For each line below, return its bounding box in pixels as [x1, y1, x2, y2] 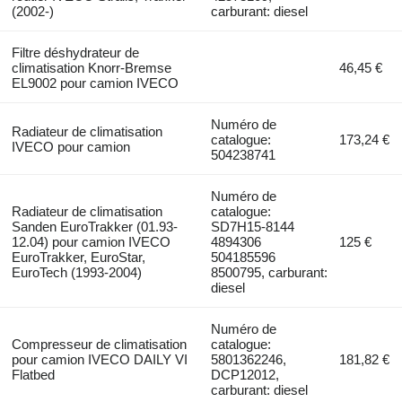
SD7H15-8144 [211, 218, 295, 234]
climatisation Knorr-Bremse [11, 59, 171, 75]
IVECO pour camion [11, 138, 130, 154]
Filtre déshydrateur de [11, 44, 139, 60]
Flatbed [11, 366, 55, 382]
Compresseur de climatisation [11, 336, 187, 352]
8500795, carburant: [211, 264, 328, 280]
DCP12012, [211, 366, 280, 382]
